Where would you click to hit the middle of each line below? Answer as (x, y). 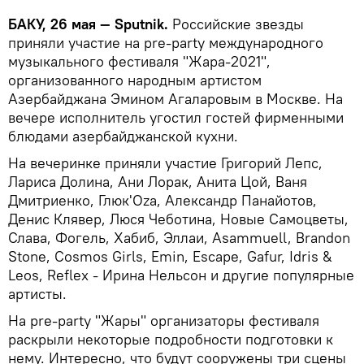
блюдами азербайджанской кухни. (123, 136)
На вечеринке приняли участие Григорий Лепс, (165, 163)
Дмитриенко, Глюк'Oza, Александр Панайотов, (162, 201)
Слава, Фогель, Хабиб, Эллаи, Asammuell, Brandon (179, 238)
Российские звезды (236, 24)
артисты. (37, 294)
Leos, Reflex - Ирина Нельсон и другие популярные (181, 275)
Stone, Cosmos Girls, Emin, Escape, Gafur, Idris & (170, 257)
